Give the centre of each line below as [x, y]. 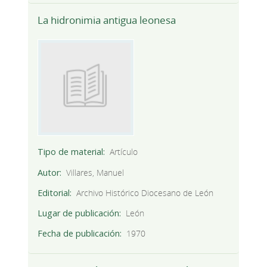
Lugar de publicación [78, 213]
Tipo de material [70, 152]
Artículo [124, 152]
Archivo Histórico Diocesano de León [145, 193]
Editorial [53, 193]
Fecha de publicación [78, 233]
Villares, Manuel [95, 172]
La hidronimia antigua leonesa [106, 20]
